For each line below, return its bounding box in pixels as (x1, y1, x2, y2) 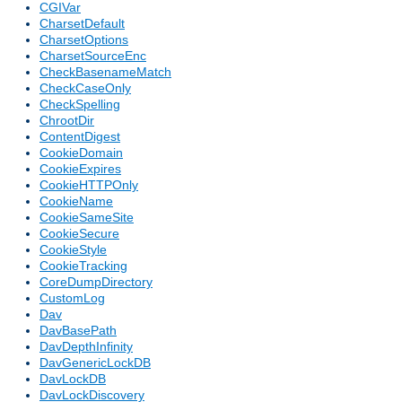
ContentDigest (39, 129, 120, 144)
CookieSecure (39, 226, 119, 241)
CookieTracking (39, 258, 127, 274)
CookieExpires (39, 162, 121, 177)
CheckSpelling (39, 97, 120, 112)
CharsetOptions (39, 32, 128, 48)
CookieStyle (39, 242, 107, 258)
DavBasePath (39, 323, 117, 338)
